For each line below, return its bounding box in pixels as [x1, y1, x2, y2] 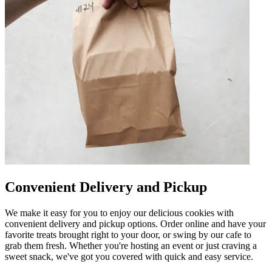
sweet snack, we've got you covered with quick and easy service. [5, 251, 253, 262]
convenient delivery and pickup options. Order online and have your [5, 219, 266, 229]
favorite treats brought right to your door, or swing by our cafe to [5, 229, 251, 240]
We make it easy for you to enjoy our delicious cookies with [5, 208, 234, 219]
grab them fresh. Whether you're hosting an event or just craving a [5, 240, 257, 251]
